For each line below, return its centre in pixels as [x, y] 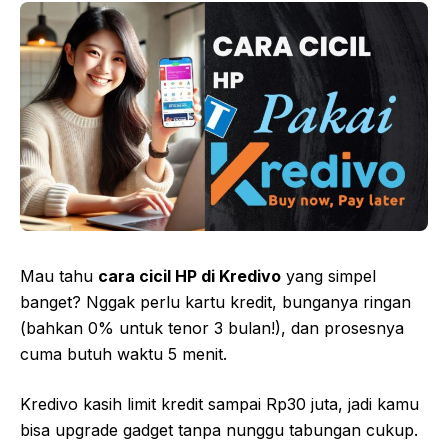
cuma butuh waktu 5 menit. [123, 354]
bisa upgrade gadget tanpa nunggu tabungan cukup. [219, 430]
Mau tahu [59, 276]
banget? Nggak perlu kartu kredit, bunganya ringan [215, 302]
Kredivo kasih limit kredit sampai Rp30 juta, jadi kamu [219, 404]
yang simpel [328, 276]
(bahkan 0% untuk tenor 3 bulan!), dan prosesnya [212, 328]
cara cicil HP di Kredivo [189, 276]
